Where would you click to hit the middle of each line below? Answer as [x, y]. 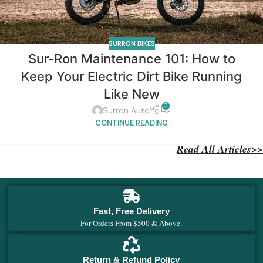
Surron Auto [126, 110]
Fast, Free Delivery [131, 211]
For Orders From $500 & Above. [131, 223]
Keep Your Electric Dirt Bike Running [131, 77]
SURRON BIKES [131, 43]
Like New [131, 94]
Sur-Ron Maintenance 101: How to [131, 59]
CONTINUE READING [131, 123]
